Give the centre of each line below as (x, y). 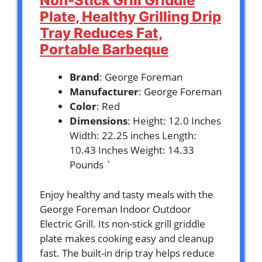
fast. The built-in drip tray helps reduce (127, 253)
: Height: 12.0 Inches (174, 121)
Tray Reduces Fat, (101, 33)
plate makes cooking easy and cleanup (127, 238)
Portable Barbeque (104, 50)
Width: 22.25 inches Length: (133, 136)
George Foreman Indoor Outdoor (116, 209)
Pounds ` (91, 165)
